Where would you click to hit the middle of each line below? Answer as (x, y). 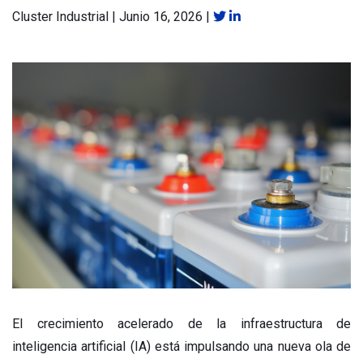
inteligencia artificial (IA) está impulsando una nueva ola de (181, 346)
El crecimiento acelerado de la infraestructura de (181, 323)
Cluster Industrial (60, 17)
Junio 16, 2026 (161, 17)
